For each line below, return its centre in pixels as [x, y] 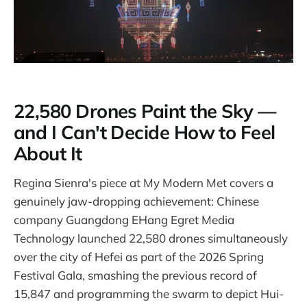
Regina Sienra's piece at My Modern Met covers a [144, 183]
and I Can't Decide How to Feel [145, 132]
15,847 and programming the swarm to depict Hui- [149, 294]
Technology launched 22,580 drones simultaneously [151, 238]
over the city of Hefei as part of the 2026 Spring [139, 257]
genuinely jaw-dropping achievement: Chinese [136, 201]
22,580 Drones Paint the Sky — [145, 111]
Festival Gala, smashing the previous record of [135, 275]
